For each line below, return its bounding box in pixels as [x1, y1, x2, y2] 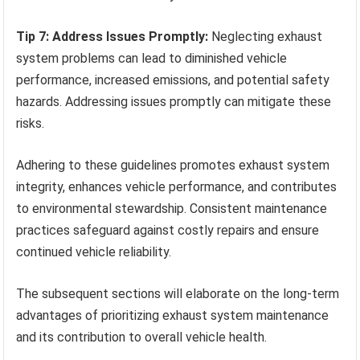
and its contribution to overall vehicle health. [16, 329, 268, 345]
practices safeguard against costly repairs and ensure [16, 222, 320, 238]
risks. [16, 115, 45, 131]
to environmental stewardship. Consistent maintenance [16, 200, 328, 216]
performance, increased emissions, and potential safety [16, 72, 330, 88]
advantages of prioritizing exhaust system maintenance [16, 307, 329, 323]
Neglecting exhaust [208, 28, 323, 44]
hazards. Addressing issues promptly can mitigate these [16, 93, 332, 109]
